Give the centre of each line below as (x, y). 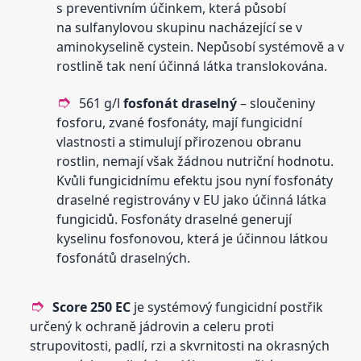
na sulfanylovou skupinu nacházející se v (180, 28)
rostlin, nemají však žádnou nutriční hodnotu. (195, 162)
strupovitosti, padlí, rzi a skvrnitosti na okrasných (180, 346)
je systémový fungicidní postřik (227, 307)
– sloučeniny (276, 104)
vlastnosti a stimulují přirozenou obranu (179, 142)
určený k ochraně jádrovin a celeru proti (152, 327)
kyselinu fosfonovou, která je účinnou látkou (193, 239)
